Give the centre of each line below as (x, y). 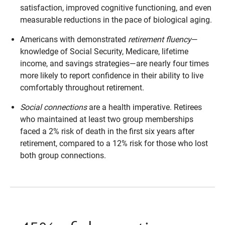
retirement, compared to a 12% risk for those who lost (114, 143)
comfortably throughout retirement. (82, 88)
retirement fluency (160, 39)
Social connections (53, 107)
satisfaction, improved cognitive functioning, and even (116, 8)
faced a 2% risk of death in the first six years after (107, 131)
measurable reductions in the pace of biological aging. (116, 20)
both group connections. (63, 155)
